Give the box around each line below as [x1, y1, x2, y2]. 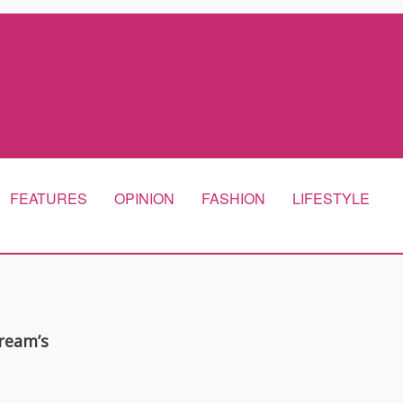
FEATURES [10, 188, 87, 209]
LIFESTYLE [292, 188, 370, 209]
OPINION [114, 188, 175, 209]
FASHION [201, 188, 265, 209]
